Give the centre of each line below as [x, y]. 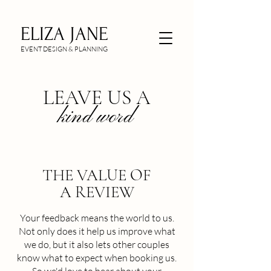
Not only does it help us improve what [97, 231]
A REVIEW [97, 192]
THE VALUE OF [97, 175]
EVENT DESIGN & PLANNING [64, 49]
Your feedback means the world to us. [97, 218]
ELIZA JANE [64, 34]
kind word [96, 117]
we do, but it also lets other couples [97, 244]
